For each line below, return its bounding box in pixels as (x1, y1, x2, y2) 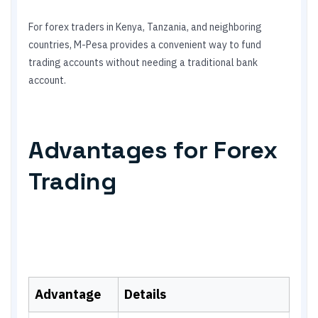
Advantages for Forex (28, 135, 278, 165)
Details (124, 286, 166, 302)
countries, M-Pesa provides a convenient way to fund (28, 38, 261, 51)
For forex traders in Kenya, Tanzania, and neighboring (28, 21, 262, 33)
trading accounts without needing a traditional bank (28, 56, 258, 69)
